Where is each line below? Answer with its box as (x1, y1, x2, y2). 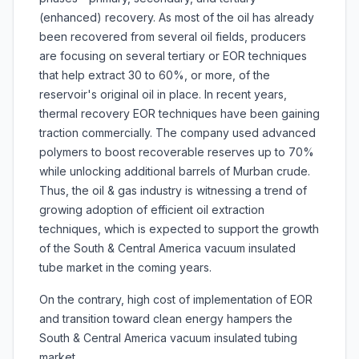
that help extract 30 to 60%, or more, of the (39, 68, 270, 83)
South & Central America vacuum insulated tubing (39, 331, 297, 345)
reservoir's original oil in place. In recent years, (39, 87, 287, 102)
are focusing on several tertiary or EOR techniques (39, 49, 307, 63)
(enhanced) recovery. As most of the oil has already (39, 10, 314, 25)
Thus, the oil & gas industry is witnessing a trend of (39, 184, 307, 198)
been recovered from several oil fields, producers (39, 30, 306, 44)
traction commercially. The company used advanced (39, 126, 316, 140)
